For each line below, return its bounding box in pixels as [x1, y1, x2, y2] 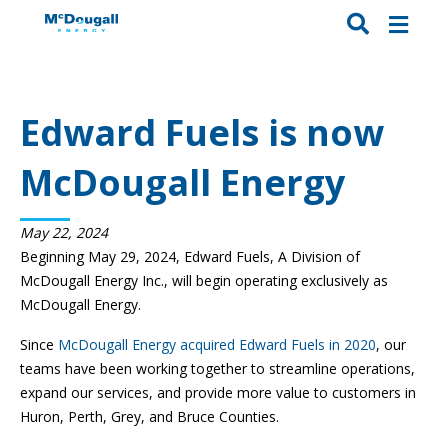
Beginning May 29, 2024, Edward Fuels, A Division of [20, 247, 360, 267]
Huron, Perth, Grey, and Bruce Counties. [20, 407, 279, 427]
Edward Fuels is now [20, 108, 384, 158]
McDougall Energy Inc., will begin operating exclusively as [20, 271, 388, 291]
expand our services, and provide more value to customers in [20, 383, 416, 403]
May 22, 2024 [20, 223, 108, 243]
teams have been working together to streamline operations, [20, 359, 415, 379]
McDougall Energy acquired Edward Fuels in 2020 [58, 335, 376, 355]
